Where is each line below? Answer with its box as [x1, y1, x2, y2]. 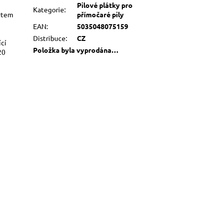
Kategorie [33, 4, 65, 14]
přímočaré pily [77, 9, 124, 19]
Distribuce [33, 33, 66, 42]
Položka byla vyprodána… [33, 45, 119, 54]
